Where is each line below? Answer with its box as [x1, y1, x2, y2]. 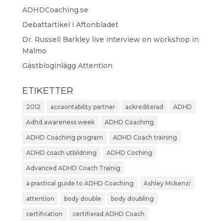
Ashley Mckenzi [143, 180, 190, 187]
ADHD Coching [106, 149, 152, 156]
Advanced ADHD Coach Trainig [26, 164, 120, 172]
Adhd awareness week [26, 118, 95, 126]
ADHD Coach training [112, 134, 177, 141]
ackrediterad [125, 103, 163, 110]
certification [26, 210, 63, 218]
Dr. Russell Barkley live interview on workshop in [22, 35, 199, 44]
